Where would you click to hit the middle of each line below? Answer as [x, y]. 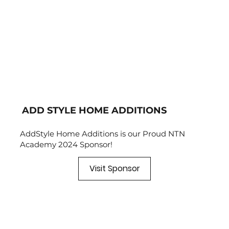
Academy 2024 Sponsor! [66, 144]
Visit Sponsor [114, 169]
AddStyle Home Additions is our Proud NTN [102, 133]
